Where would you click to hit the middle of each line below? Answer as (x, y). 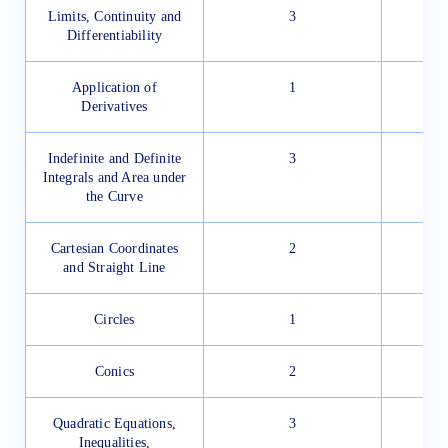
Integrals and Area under (114, 177)
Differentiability (114, 35)
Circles (114, 319)
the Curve (114, 196)
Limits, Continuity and (114, 16)
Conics (114, 371)
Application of (114, 87)
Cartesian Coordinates (114, 248)
